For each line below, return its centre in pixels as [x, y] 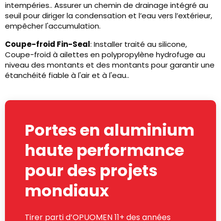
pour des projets [91, 171]
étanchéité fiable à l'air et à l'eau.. [67, 75]
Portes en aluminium [110, 130]
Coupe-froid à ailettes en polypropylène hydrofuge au [105, 55]
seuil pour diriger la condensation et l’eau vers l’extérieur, [109, 16]
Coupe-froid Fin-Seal [48, 44]
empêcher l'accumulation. [53, 26]
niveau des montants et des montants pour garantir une [110, 65]
